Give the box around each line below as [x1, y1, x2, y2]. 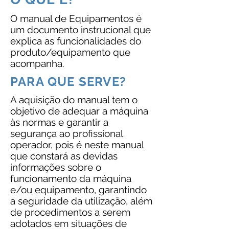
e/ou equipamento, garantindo [10, 184, 147, 195]
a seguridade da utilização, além [10, 195, 152, 207]
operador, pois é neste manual [10, 139, 144, 150]
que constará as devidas [10, 150, 118, 162]
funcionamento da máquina [10, 173, 131, 184]
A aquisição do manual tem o [10, 94, 138, 105]
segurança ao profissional [10, 128, 123, 139]
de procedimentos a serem [10, 207, 130, 218]
